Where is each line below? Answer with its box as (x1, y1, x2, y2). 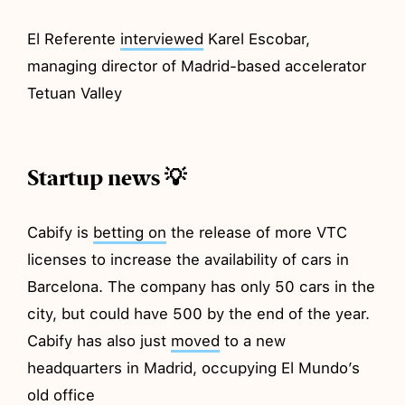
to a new (220, 331, 287, 350)
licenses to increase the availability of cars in (27, 250, 350, 268)
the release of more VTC (166, 222, 348, 241)
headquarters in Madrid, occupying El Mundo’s (27, 358, 361, 377)
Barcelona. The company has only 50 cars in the (27, 277, 376, 296)
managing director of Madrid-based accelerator (27, 56, 367, 75)
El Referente (27, 29, 121, 48)
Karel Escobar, (203, 29, 311, 48)
